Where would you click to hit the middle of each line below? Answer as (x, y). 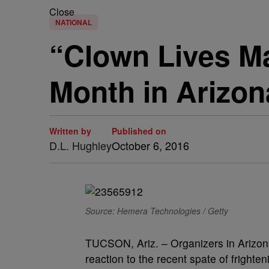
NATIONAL (74, 22)
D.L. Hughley (80, 145)
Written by (70, 131)
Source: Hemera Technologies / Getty (157, 211)
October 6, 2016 (150, 145)
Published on (139, 131)
